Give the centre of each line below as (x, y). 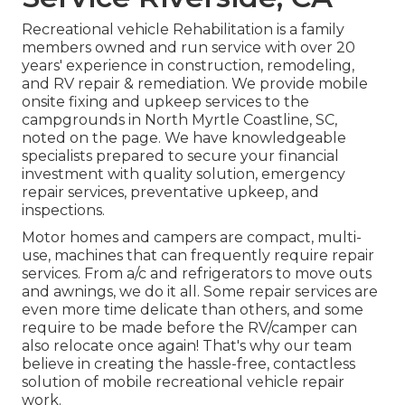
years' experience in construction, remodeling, (188, 66)
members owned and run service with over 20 (188, 48)
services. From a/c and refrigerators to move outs (197, 274)
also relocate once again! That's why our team (187, 346)
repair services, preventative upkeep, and (170, 193)
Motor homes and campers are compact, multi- (192, 238)
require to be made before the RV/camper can (189, 328)
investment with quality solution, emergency (184, 174)
